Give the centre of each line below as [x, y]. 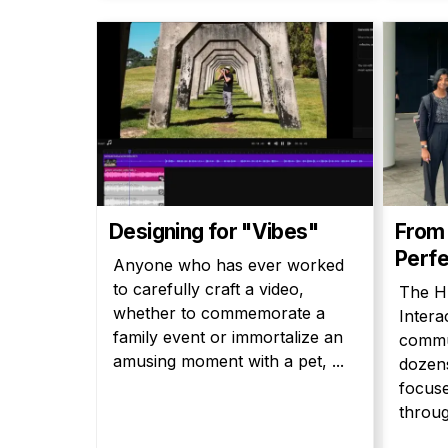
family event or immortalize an [228, 337]
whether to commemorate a [219, 313]
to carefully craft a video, [208, 289]
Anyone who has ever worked [228, 265]
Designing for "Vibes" [213, 231]
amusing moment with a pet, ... [228, 361]
